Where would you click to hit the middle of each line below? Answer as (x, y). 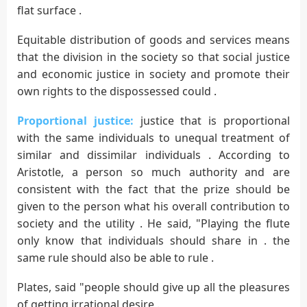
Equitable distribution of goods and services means (153, 39)
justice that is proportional (212, 120)
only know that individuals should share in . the (153, 240)
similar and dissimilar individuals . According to (153, 155)
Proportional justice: (75, 120)
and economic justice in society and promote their (153, 74)
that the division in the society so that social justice (153, 57)
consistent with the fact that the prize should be (153, 189)
